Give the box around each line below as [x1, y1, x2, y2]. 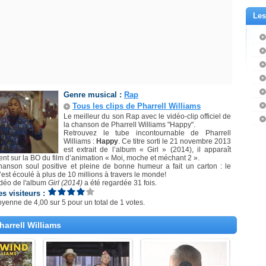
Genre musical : [64, 90, 124, 99]
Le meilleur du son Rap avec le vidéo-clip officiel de [64, 112, 231, 121]
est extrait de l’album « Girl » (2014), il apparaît [64, 145, 231, 154]
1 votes [120, 198, 143, 207]
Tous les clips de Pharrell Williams [72, 102, 201, 110]
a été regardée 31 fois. [83, 179, 157, 187]
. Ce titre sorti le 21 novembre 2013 [118, 137, 231, 145]
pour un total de [66, 198, 120, 207]
